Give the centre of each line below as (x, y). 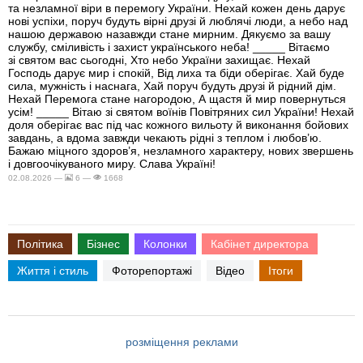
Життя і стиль (53, 271)
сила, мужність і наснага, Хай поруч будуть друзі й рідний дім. (172, 86)
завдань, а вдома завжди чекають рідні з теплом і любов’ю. (165, 138)
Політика (40, 244)
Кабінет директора (260, 244)
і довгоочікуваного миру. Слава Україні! (115, 164)
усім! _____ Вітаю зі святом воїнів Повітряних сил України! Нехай (181, 112)
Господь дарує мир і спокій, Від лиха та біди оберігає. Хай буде (176, 73)
